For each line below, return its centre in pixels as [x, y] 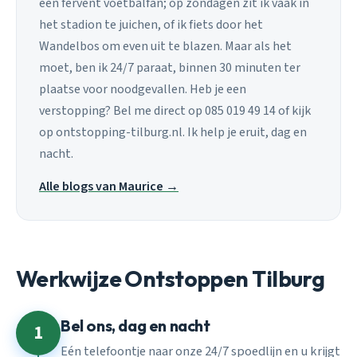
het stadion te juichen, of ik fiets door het [151, 24]
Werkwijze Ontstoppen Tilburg [171, 278]
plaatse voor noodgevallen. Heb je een [143, 89]
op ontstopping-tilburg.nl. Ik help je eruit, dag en [173, 132]
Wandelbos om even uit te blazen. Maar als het [165, 46]
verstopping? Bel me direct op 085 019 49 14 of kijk [175, 110]
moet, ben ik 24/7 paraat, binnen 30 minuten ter [170, 67]
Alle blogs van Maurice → [109, 186]
